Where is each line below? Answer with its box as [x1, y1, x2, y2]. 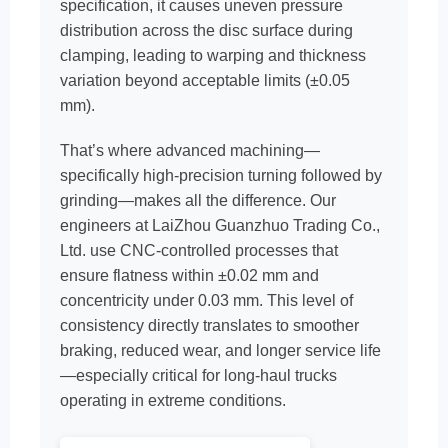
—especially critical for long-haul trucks [60, 367, 337, 384]
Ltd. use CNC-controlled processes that [60, 242, 338, 259]
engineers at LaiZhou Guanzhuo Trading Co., [60, 217, 380, 234]
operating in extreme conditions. [60, 392, 286, 409]
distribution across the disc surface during [60, 22, 353, 39]
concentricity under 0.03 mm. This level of [60, 292, 353, 309]
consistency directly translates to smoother [60, 317, 359, 334]
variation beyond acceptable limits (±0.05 [60, 72, 350, 89]
